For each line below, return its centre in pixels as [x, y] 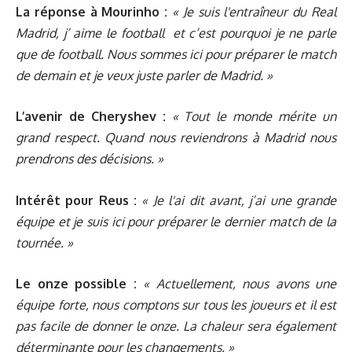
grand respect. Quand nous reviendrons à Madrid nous [176, 138]
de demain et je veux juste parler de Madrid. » [144, 75]
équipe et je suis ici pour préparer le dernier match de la [176, 221]
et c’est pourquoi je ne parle [253, 33]
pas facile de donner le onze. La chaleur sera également [176, 326]
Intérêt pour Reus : [77, 200]
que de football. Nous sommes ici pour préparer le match [176, 54]
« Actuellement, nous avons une [240, 284]
